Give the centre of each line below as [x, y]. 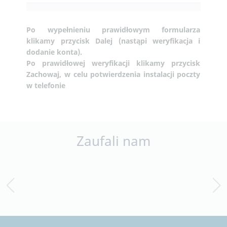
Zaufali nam [113, 141]
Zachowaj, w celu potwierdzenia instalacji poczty [113, 74]
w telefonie [46, 86]
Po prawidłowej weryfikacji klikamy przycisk [113, 63]
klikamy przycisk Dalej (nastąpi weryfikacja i [113, 41]
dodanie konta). [54, 52]
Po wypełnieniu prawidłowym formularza [113, 30]
